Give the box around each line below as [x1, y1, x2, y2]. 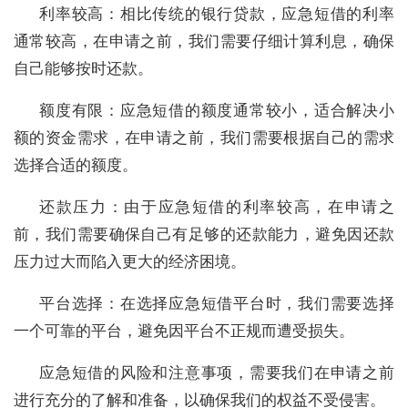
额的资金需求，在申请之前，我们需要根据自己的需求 [14, 127, 394, 148]
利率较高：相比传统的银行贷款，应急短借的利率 [39, 3, 394, 24]
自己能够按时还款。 [14, 57, 153, 78]
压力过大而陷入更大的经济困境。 [14, 250, 246, 271]
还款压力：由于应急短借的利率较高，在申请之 [39, 196, 394, 217]
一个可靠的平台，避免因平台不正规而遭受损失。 [14, 320, 354, 341]
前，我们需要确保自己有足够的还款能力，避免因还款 [14, 223, 394, 244]
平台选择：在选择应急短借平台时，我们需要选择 [39, 292, 394, 313]
